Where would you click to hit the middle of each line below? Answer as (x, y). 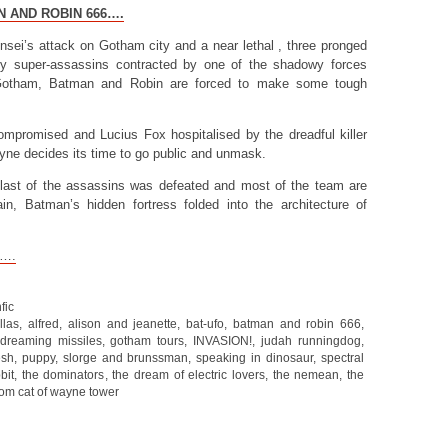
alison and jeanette (122, 323)
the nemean (306, 374)
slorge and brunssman (125, 357)
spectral (343, 357)
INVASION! (223, 340)
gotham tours (147, 340)
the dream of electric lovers (188, 374)
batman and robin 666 (296, 323)
